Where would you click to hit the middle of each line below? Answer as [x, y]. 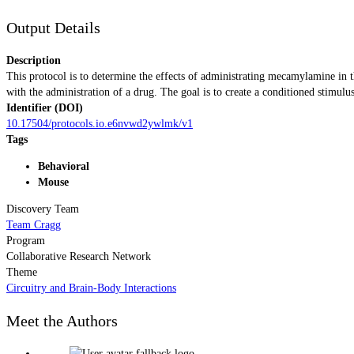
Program [26, 240]
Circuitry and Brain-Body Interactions [91, 288]
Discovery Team [43, 209]
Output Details [53, 28]
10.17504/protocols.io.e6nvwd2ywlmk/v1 [100, 123]
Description [34, 60]
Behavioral [64, 166]
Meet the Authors [62, 321]
